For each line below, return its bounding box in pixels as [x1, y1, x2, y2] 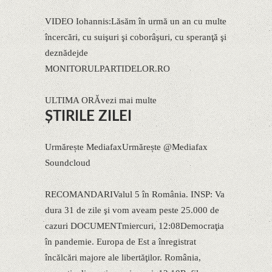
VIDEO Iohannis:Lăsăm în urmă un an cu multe [45, 16, 226, 26]
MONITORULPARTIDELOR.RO [45, 63, 170, 73]
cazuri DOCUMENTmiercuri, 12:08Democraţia [45, 220, 224, 231]
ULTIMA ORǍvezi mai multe [45, 95, 157, 105]
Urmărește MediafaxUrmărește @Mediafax [45, 141, 208, 152]
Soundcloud [45, 157, 90, 168]
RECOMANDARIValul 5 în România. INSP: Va [45, 189, 225, 199]
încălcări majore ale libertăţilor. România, [45, 252, 201, 262]
